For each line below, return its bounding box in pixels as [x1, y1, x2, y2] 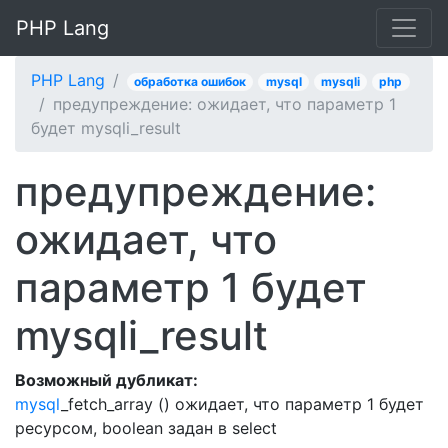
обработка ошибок [134, 74, 247, 89]
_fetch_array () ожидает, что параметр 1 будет [61, 394, 424, 414]
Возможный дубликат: [15, 370, 198, 390]
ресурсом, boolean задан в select [15, 418, 277, 438]
